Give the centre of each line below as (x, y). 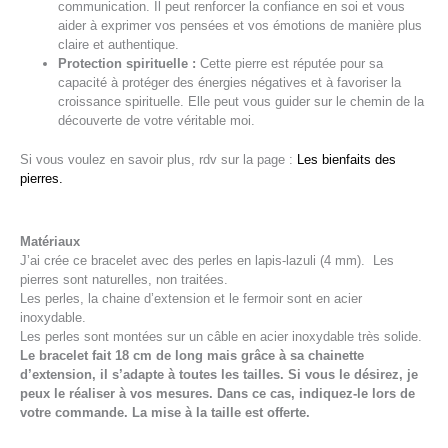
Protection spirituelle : (127, 64)
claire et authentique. (119, 45)
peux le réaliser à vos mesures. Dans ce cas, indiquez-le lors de (217, 394)
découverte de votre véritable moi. (157, 121)
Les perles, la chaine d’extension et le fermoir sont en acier (191, 299)
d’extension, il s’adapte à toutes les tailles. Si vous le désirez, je (219, 375)
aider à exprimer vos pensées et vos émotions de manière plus (240, 26)
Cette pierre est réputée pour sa (290, 64)
